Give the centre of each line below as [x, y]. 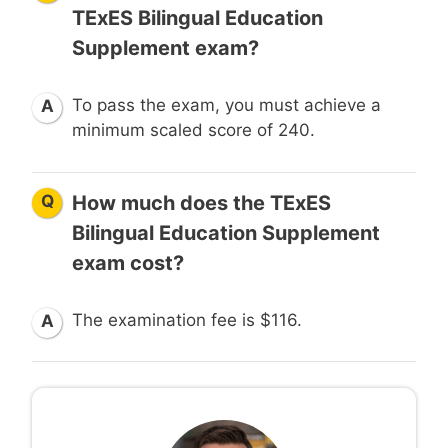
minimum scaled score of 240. [193, 130]
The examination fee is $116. [187, 319]
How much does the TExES [201, 202]
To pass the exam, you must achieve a [226, 105]
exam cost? [128, 262]
